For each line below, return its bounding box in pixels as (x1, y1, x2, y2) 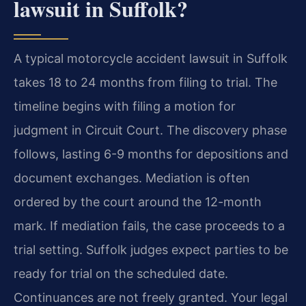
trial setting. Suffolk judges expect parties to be (14, 242, 288, 258)
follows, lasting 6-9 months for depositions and (14, 147, 288, 162)
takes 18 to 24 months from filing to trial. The (14, 75, 277, 90)
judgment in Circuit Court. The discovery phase (14, 123, 287, 138)
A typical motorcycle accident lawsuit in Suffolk (14, 51, 288, 66)
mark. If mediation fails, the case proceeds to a (14, 219, 285, 234)
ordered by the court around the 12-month (14, 195, 262, 210)
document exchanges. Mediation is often (14, 171, 250, 186)
